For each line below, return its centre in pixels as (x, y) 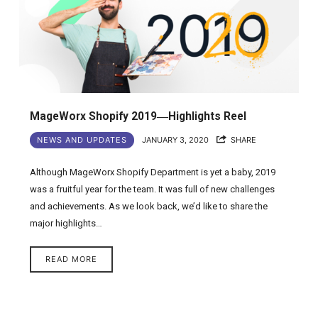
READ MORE (72, 259)
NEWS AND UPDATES (82, 140)
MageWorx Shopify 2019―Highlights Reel (138, 117)
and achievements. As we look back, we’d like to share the (149, 207)
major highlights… (66, 224)
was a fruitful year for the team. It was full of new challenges (153, 190)
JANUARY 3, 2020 (176, 140)
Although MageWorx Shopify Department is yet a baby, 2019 (153, 172)
